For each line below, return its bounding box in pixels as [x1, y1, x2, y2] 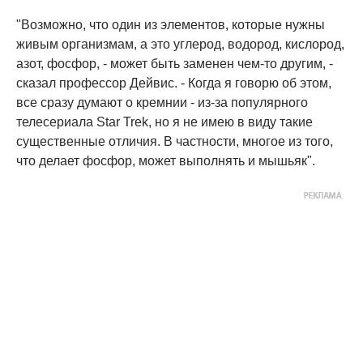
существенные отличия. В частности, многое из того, [16, 135, 333, 149]
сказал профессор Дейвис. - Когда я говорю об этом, [16, 76, 331, 91]
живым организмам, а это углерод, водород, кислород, [16, 37, 344, 52]
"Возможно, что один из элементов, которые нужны [16, 18, 325, 32]
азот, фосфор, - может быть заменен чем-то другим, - [16, 57, 333, 71]
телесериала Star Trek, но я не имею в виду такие [16, 115, 313, 130]
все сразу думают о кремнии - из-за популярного [16, 96, 308, 110]
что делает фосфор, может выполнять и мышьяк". [16, 154, 315, 169]
